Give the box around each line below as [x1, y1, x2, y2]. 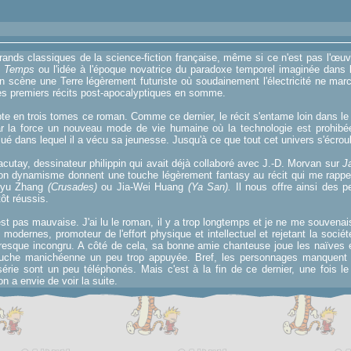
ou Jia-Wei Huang [96, 181, 188, 193]
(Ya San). [187, 181, 232, 193]
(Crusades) [47, 181, 97, 193]
